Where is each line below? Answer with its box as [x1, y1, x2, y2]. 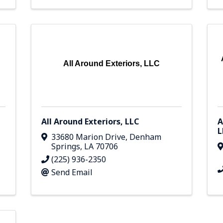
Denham [129, 131, 162, 143]
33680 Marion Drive [51, 131, 126, 143]
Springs [51, 141, 81, 152]
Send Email [51, 167, 93, 178]
